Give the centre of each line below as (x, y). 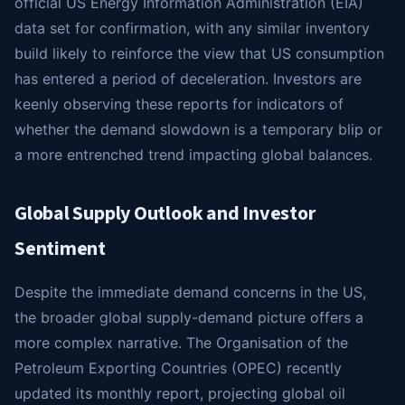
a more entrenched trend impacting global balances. (193, 155)
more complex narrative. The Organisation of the (181, 343)
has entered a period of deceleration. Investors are (188, 79)
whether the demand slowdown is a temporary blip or (198, 130)
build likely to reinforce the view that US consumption (199, 54)
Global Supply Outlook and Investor (165, 214)
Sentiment (61, 249)
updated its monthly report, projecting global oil (180, 394)
